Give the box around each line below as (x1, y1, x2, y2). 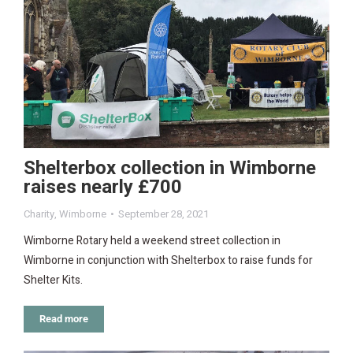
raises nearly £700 (24, 173, 182, 201)
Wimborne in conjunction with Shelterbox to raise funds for (24, 251, 313, 269)
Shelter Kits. (24, 271, 83, 288)
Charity (24, 206, 54, 221)
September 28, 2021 (118, 206, 209, 221)
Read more (39, 312, 88, 325)
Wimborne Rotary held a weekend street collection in (24, 232, 281, 249)
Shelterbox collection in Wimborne (24, 154, 316, 182)
